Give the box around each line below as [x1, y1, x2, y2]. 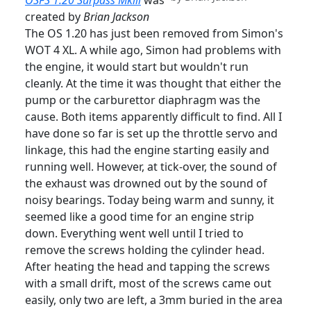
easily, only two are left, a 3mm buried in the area [25, 292, 283, 308]
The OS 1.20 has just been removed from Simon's [25, 26, 283, 42]
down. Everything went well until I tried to [25, 226, 244, 242]
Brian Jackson [83, 9, 149, 25]
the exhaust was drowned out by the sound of [25, 176, 267, 192]
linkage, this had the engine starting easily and [25, 142, 269, 158]
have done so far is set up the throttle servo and [25, 126, 278, 142]
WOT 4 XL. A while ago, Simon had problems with [25, 42, 281, 58]
